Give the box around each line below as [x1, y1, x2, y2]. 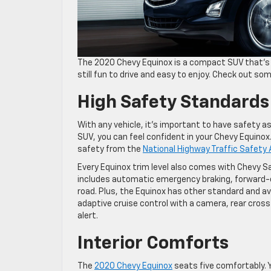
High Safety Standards [77, 94, 269, 113]
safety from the [77, 145, 143, 154]
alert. [77, 212, 98, 221]
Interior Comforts [77, 235, 229, 253]
